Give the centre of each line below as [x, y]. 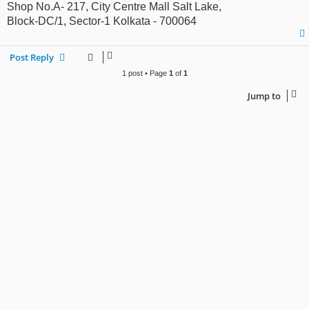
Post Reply [32, 58]
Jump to [264, 96]
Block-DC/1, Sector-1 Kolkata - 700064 [102, 21]
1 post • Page [145, 73]
